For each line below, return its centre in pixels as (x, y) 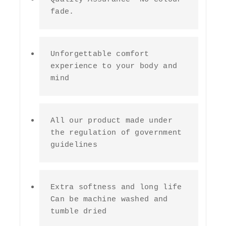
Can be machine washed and (109, 199)
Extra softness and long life (116, 187)
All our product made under (111, 121)
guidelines (74, 145)
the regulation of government (116, 133)
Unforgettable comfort (100, 54)
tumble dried (79, 211)
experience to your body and (114, 66)
